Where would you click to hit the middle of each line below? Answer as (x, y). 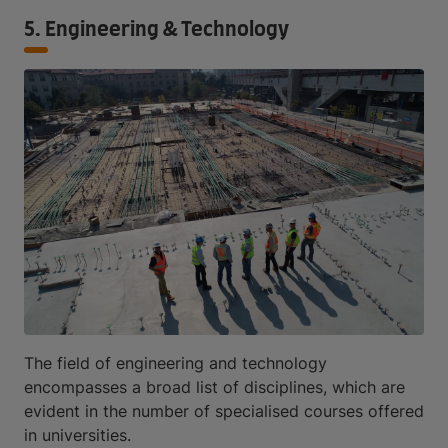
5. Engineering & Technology (156, 29)
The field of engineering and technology (175, 363)
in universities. (77, 435)
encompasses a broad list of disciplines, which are (214, 387)
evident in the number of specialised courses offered (224, 411)
